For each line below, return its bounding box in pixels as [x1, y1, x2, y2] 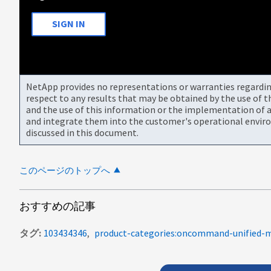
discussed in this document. [26, 126, 139, 139]
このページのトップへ [19, 164, 110, 176]
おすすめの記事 [19, 198, 96, 213]
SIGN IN [52, 18, 85, 30]
